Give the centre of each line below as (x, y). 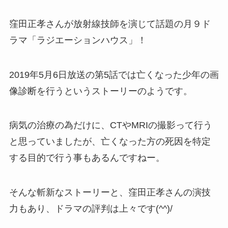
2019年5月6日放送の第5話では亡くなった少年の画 (114, 75)
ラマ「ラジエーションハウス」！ (78, 40)
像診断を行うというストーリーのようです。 (101, 91)
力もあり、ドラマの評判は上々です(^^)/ (91, 209)
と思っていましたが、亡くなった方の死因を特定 (110, 142)
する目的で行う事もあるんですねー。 (87, 158)
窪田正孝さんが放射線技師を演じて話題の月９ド (110, 24)
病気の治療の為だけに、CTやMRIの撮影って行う (110, 125)
